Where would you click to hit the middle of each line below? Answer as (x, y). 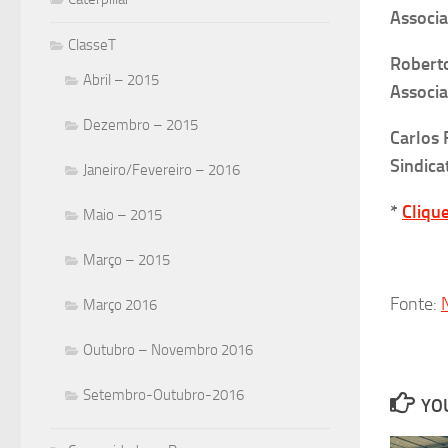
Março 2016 (120, 305)
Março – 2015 (126, 260)
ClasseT (92, 45)
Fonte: (415, 304)
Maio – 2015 (122, 215)
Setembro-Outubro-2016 (163, 395)
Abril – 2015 (121, 80)
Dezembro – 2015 (140, 125)
